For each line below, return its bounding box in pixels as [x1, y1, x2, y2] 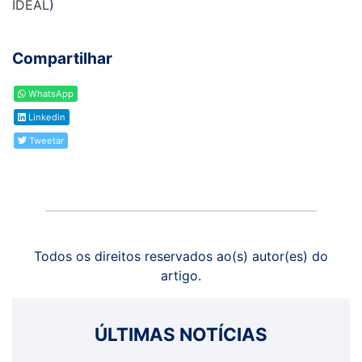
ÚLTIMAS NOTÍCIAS [95, 323, 267, 346]
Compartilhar [12, 48, 112, 69]
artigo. [161, 267, 201, 284]
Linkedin [26, 112, 65, 124]
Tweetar [27, 135, 64, 147]
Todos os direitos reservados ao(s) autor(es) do [34, 248, 328, 265]
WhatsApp [26, 88, 74, 100]
